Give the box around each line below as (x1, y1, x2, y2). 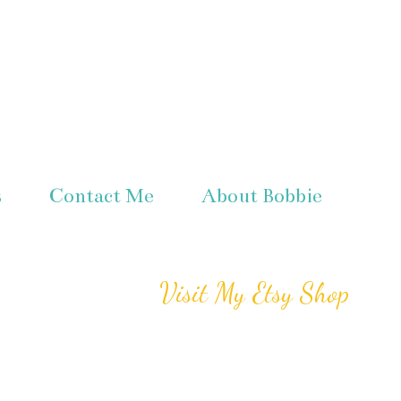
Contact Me (48, 183, 154, 209)
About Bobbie (200, 183, 322, 209)
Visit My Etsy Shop (159, 276, 349, 309)
